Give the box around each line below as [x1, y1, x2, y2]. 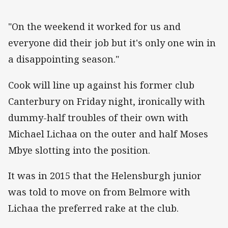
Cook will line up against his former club [8, 78, 194, 91]
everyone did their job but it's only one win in [8, 37, 216, 49]
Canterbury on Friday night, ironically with [8, 95, 205, 107]
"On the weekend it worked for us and [8, 20, 181, 33]
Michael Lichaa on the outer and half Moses [8, 127, 208, 140]
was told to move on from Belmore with [8, 185, 190, 198]
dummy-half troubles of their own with [8, 111, 188, 124]
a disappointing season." [8, 53, 119, 66]
